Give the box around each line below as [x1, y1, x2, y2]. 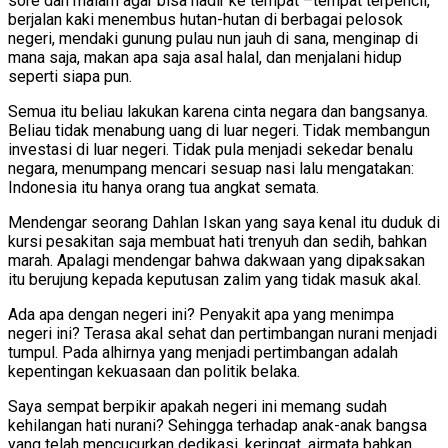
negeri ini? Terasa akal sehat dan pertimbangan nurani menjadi [8, 324, 437, 344]
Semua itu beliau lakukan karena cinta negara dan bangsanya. [8, 102, 428, 122]
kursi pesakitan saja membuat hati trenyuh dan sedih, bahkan [8, 232, 427, 252]
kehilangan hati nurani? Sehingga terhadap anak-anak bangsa [8, 416, 427, 436]
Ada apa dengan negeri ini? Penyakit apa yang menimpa [8, 305, 394, 325]
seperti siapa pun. [8, 67, 132, 87]
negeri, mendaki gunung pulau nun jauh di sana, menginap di [8, 29, 418, 49]
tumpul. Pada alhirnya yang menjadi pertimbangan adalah [8, 343, 398, 363]
